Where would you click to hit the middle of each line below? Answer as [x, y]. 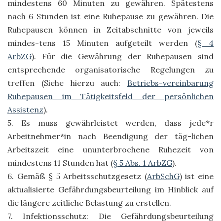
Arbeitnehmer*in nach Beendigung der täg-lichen [110, 136]
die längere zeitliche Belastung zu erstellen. [89, 203]
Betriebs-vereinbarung [170, 83]
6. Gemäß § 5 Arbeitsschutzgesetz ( [77, 176]
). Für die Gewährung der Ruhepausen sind [123, 56]
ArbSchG [163, 176]
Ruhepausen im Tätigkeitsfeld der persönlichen [110, 96]
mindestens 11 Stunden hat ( [60, 163]
